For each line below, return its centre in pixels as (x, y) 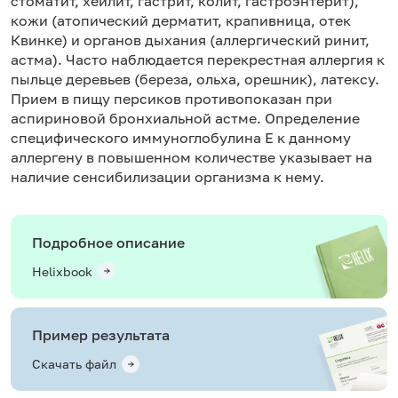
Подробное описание (108, 242)
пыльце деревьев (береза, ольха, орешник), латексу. (195, 79)
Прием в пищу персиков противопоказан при (171, 98)
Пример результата (101, 334)
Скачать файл (74, 364)
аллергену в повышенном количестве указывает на (191, 157)
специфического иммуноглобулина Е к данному (181, 137)
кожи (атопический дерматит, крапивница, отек (181, 20)
